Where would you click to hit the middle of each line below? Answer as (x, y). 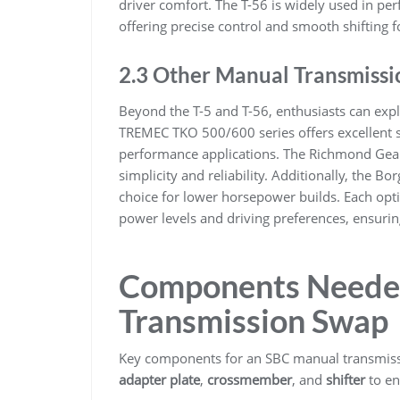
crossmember (250, 379)
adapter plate (159, 379)
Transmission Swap (254, 320)
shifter (346, 379)
